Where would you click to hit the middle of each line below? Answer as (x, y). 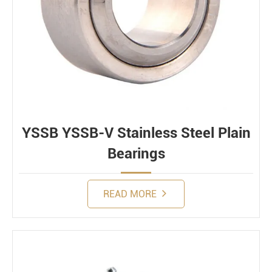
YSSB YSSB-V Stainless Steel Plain (136, 133)
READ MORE (131, 194)
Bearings (136, 154)
